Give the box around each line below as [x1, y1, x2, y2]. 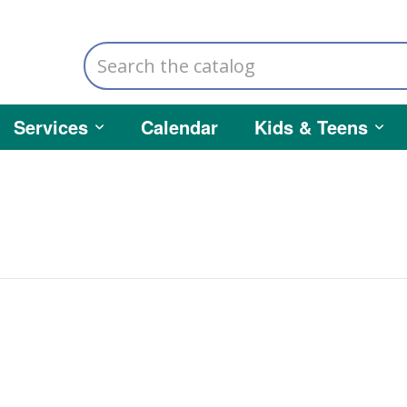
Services [14, 114, 88, 140]
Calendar [141, 114, 218, 140]
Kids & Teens [254, 114, 368, 140]
